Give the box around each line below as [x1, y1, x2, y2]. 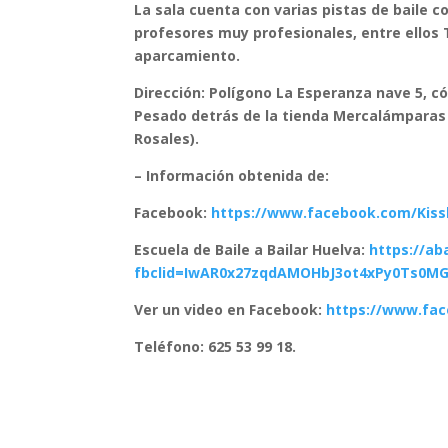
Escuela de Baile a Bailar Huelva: [134, 240, 370, 259]
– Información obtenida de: [134, 166, 330, 185]
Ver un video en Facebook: [134, 300, 327, 319]
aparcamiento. [134, 46, 241, 65]
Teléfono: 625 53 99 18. [134, 337, 297, 356]
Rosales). [134, 129, 200, 148]
